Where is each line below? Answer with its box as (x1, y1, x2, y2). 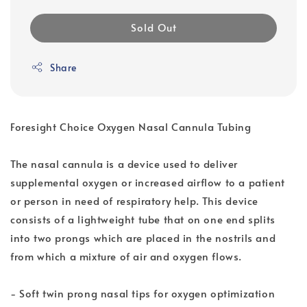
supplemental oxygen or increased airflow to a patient (10, 174, 285, 189)
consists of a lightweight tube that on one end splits (10, 211, 275, 226)
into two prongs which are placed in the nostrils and (10, 230, 276, 245)
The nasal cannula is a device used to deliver (10, 156, 238, 171)
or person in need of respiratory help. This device (10, 193, 259, 208)
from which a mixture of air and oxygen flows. (10, 248, 243, 263)
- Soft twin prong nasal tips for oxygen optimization (10, 285, 275, 300)
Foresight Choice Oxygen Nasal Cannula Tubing (10, 119, 251, 134)
